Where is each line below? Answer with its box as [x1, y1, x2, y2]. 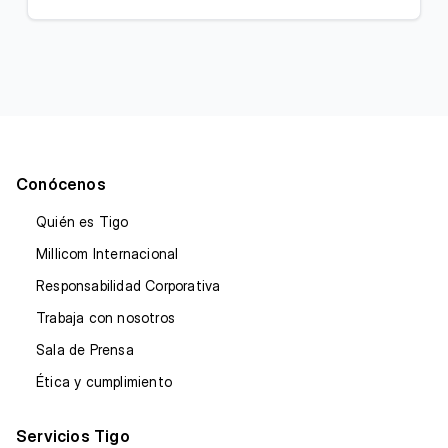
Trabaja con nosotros [36, 309, 175, 327]
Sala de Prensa [36, 341, 134, 359]
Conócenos [16, 174, 106, 195]
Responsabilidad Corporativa [36, 277, 221, 295]
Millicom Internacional [36, 245, 179, 263]
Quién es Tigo [36, 213, 129, 231]
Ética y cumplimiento [36, 373, 172, 391]
